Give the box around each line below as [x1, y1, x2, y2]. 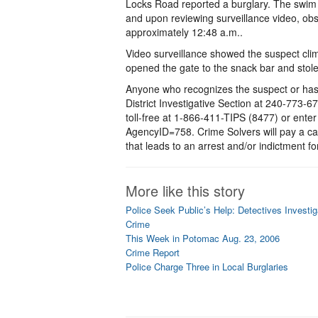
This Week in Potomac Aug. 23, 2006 [126, 231, 280, 245]
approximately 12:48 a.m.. [126, 25, 243, 39]
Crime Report [126, 246, 180, 259]
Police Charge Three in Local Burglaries [126, 260, 288, 273]
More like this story [126, 180, 245, 201]
